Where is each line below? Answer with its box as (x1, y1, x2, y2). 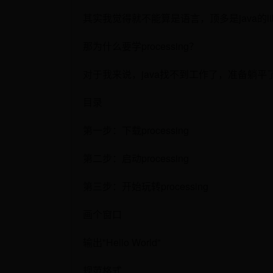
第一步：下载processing (82, 122, 189, 137)
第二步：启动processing (82, 151, 189, 165)
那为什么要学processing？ (82, 38, 199, 53)
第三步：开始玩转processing (82, 179, 208, 193)
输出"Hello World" (82, 235, 161, 249)
